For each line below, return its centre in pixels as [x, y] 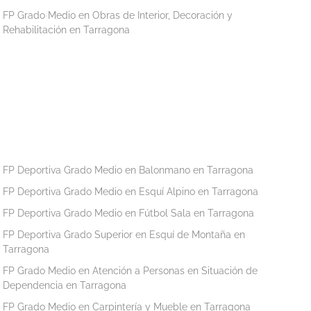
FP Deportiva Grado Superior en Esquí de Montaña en [124, 234]
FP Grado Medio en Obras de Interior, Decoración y [118, 15]
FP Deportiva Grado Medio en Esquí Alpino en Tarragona [131, 191]
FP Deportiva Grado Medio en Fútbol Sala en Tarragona [129, 213]
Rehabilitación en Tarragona [67, 30]
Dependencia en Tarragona [65, 285]
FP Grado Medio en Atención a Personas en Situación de [131, 270]
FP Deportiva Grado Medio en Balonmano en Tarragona [128, 170]
